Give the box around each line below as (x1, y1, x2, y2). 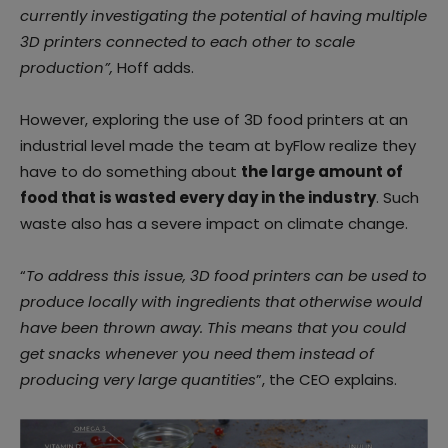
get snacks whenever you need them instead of (20, 343, 374, 365)
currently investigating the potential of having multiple (20, 5, 427, 27)
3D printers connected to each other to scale (20, 31, 355, 53)
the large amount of (241, 161, 403, 183)
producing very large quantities (20, 369, 256, 391)
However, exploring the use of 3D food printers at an (20, 109, 408, 131)
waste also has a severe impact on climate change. (20, 213, 408, 235)
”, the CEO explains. (256, 369, 397, 391)
